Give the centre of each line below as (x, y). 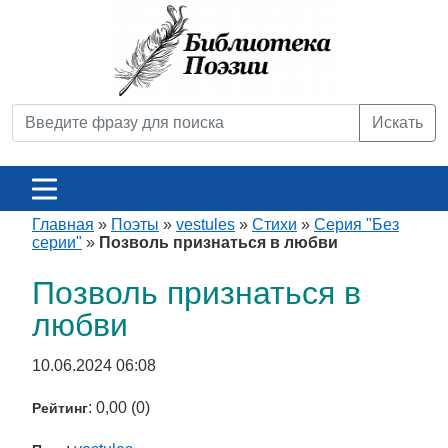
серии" (57, 242)
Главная (63, 224)
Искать (397, 122)
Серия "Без (356, 224)
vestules (205, 224)
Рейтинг (60, 408)
